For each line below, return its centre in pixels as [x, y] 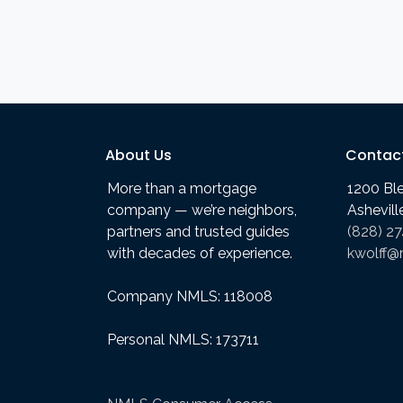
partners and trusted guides [198, 231]
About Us [139, 155]
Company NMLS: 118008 [190, 296]
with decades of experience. [200, 253]
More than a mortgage [182, 188]
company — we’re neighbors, [202, 210]
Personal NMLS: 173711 [183, 339]
